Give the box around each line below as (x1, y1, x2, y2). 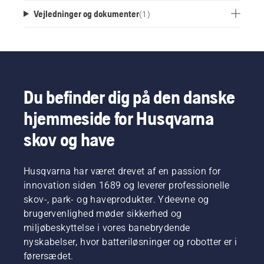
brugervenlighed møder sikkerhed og (24, 207, 182, 219)
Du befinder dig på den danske (24, 85, 235, 108)
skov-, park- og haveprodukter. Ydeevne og (24, 193, 209, 205)
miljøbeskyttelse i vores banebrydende (24, 222, 190, 233)
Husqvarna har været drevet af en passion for (24, 165, 221, 177)
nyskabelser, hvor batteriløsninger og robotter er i (24, 236, 237, 247)
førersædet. (24, 250, 74, 262)
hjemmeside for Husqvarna (24, 107, 214, 129)
